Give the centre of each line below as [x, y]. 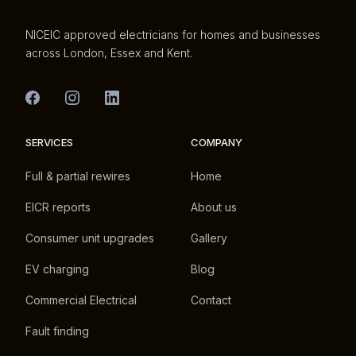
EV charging [57, 269]
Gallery [209, 238]
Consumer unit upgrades [90, 238]
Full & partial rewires [78, 176]
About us [214, 207]
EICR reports [58, 207]
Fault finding [57, 331]
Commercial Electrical [81, 300]
